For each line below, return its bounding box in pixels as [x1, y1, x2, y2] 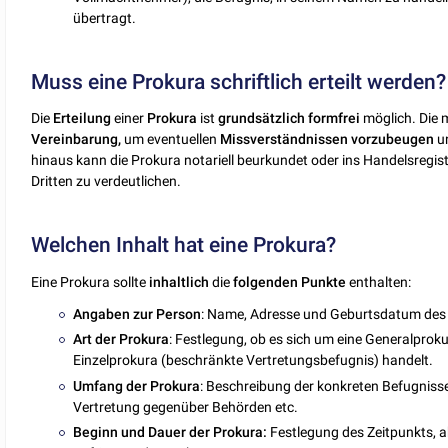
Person [156, 306, 202, 323]
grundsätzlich [218, 110, 306, 127]
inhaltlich [149, 273, 210, 290]
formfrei [308, 110, 361, 127]
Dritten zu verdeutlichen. [31, 173, 182, 190]
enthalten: [346, 273, 412, 290]
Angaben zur [73, 306, 154, 323]
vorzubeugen [351, 131, 435, 148]
